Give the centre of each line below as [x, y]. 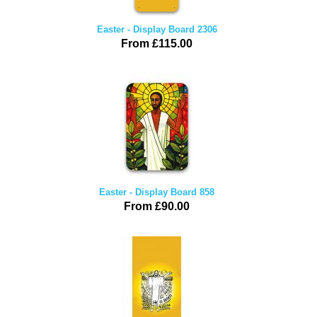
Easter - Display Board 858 [157, 192]
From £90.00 [157, 206]
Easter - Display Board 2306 [157, 29]
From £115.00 [157, 44]
